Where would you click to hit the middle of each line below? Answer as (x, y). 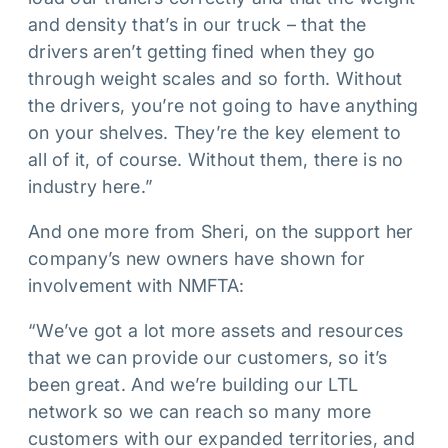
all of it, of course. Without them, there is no (216, 159)
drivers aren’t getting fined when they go (202, 51)
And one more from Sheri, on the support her (221, 231)
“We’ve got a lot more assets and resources (216, 330)
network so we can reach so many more (200, 411)
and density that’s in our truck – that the (197, 24)
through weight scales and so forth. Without (215, 78)
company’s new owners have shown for (197, 258)
